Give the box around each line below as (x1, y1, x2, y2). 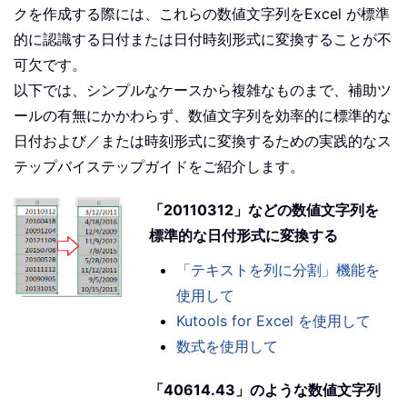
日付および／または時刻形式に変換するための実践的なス (14, 132, 392, 151)
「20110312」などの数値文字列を (149, 201, 380, 220)
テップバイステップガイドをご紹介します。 (14, 157, 304, 176)
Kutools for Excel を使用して (176, 312, 372, 331)
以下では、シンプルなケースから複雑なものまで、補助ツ (14, 81, 392, 100)
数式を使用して (176, 337, 279, 356)
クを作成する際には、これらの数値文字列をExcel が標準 (14, 5, 390, 24)
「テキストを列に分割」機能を (176, 261, 381, 280)
